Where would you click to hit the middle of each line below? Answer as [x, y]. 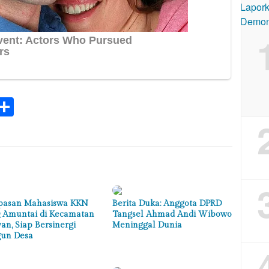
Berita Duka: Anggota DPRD [167, 203]
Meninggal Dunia [147, 225]
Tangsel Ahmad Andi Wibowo [172, 214]
